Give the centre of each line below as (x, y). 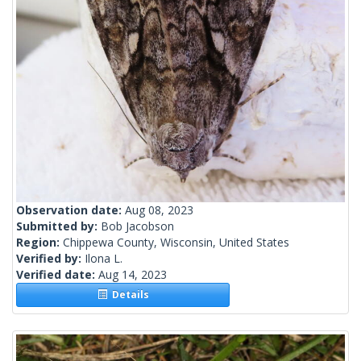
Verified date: (57, 275)
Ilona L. (104, 259)
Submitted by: (58, 226)
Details (128, 295)
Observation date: (71, 210)
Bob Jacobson (137, 226)
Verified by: (50, 259)
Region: (39, 243)
